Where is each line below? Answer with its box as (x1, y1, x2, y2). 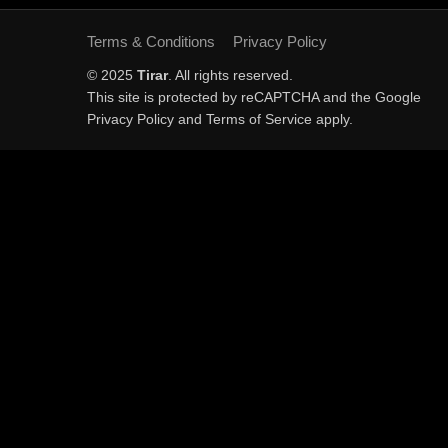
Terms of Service (206, 111, 312, 127)
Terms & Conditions (87, 33, 215, 50)
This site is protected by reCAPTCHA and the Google (87, 89, 421, 105)
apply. (312, 111, 353, 127)
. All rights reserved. (168, 67, 293, 83)
